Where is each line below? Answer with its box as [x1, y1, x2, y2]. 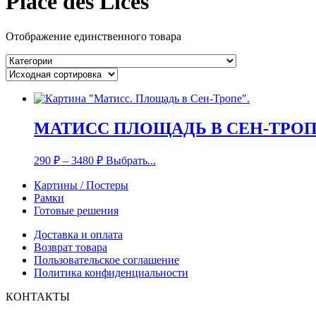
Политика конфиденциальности [34, 266, 188, 279]
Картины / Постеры [34, 178, 128, 191]
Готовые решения [34, 204, 119, 217]
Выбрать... [106, 154, 156, 166]
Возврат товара [34, 241, 107, 253]
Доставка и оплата [34, 228, 123, 241]
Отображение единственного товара [6, 30, 181, 42]
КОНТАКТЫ [6, 290, 70, 303]
